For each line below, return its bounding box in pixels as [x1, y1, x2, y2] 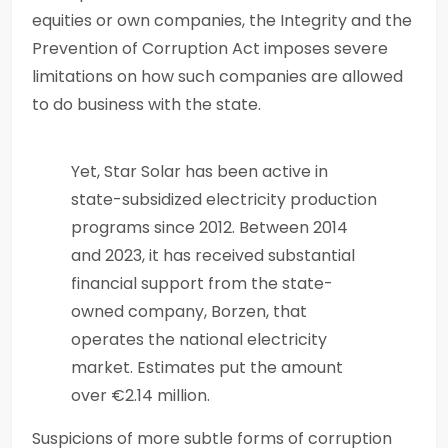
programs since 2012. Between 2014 [71, 215, 348, 239]
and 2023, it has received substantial [71, 243, 355, 267]
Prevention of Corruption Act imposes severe [32, 36, 388, 60]
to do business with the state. [32, 92, 261, 116]
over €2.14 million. [71, 383, 210, 407]
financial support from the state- [71, 271, 333, 295]
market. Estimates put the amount [71, 355, 343, 379]
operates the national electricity [71, 327, 327, 351]
